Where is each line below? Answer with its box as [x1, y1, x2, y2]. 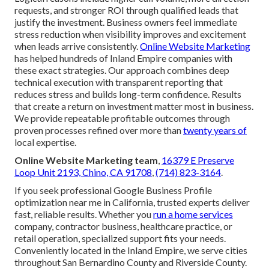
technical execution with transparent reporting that [14, 76, 223, 88]
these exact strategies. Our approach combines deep [14, 64, 229, 76]
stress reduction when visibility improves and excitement [14, 28, 246, 40]
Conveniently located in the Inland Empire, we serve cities [14, 244, 247, 256]
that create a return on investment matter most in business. [14, 100, 253, 112]
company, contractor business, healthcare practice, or [14, 220, 232, 232]
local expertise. [14, 136, 76, 148]
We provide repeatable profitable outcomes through [14, 112, 230, 124]
